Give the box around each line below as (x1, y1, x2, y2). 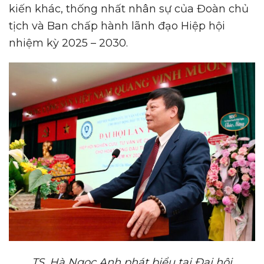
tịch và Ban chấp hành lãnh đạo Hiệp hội (9, 19, 225, 33)
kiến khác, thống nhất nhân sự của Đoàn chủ (9, 2, 249, 16)
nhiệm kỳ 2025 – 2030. (9, 37, 128, 50)
